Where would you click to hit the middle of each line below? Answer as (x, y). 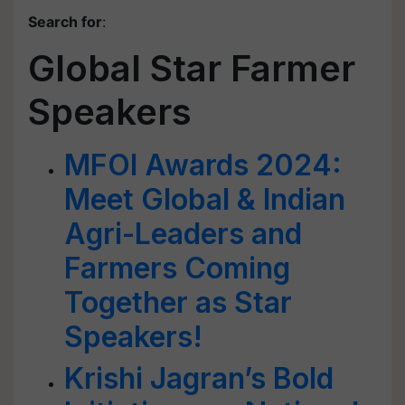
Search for (65, 22)
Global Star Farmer (192, 68)
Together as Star (178, 302)
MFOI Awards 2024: (203, 165)
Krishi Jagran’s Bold (199, 378)
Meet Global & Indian (205, 199)
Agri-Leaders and (183, 234)
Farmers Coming (177, 268)
